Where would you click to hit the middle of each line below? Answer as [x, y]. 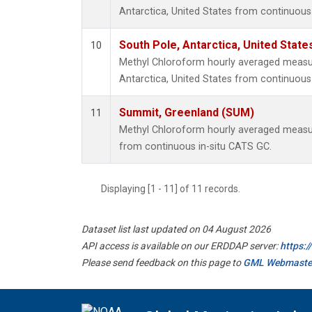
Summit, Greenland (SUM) [187, 113]
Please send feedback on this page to [162, 263]
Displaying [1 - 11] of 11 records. [175, 189]
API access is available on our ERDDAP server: [181, 246]
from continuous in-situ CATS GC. [195, 147]
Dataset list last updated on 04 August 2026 [176, 229]
